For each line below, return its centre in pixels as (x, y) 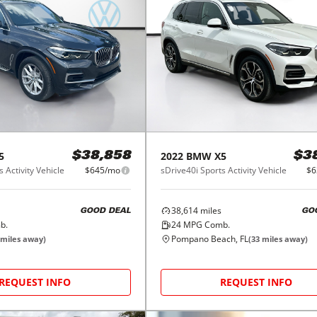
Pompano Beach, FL (209, 239)
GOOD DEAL (105, 211)
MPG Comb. (205, 225)
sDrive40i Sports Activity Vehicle (223, 171)
